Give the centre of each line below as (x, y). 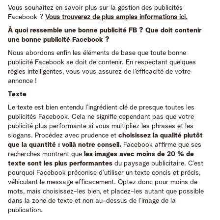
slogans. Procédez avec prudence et (63, 135)
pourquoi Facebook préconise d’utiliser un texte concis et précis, (104, 173)
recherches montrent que (46, 154)
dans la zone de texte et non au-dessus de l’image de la (92, 201)
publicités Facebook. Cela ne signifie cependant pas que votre (101, 117)
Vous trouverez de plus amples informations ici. (116, 17)
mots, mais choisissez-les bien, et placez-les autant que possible (106, 191)
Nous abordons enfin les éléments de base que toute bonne (97, 53)
